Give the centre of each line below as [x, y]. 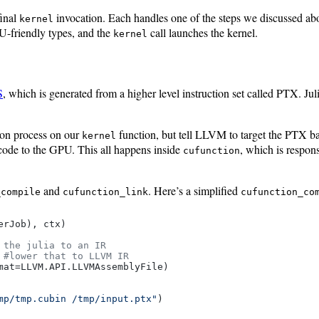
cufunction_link [105, 192]
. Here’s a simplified [194, 191]
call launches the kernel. [203, 32]
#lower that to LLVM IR [66, 256]
